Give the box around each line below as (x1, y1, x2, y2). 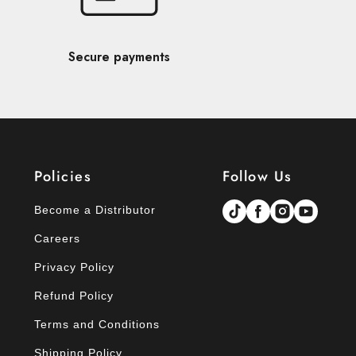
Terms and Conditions (34, 318, 161, 331)
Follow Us (222, 166, 292, 188)
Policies (34, 166, 92, 188)
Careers (34, 232, 81, 246)
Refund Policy (34, 289, 114, 303)
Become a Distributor (34, 203, 157, 217)
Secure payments (68, 48, 171, 67)
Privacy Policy (34, 261, 115, 274)
